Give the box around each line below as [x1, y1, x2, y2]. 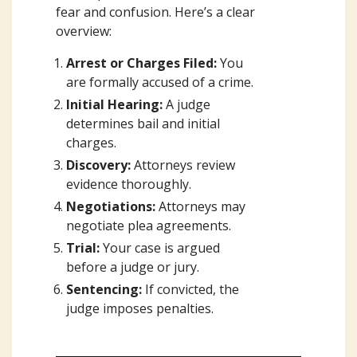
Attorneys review [131, 156, 236, 174]
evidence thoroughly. [66, 175, 192, 193]
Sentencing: [66, 280, 143, 298]
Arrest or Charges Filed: [66, 54, 218, 72]
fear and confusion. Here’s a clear [56, 3, 255, 21]
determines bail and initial [66, 115, 221, 132]
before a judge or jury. [66, 258, 200, 276]
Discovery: [66, 156, 131, 174]
